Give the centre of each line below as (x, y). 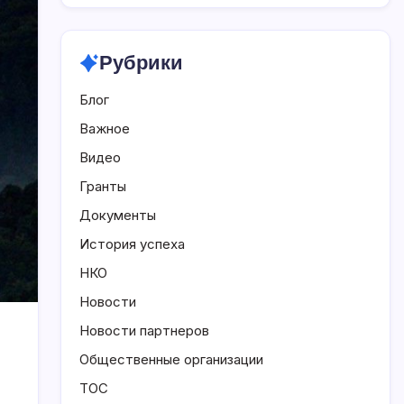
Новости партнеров (144, 331)
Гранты (103, 186)
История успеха (132, 244)
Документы (118, 215)
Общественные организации (171, 359)
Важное (105, 129)
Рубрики (141, 63)
